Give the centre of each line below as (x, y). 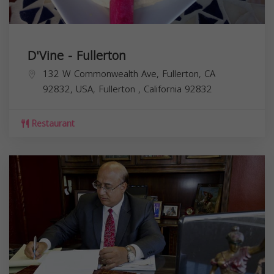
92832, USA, (71, 90)
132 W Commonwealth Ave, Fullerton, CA (129, 74)
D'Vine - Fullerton (77, 56)
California (164, 90)
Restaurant (52, 124)
